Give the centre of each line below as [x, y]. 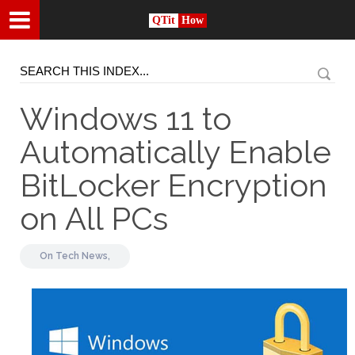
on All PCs [94, 218]
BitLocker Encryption [174, 185]
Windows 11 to [126, 118]
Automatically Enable [176, 152]
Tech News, [83, 256]
